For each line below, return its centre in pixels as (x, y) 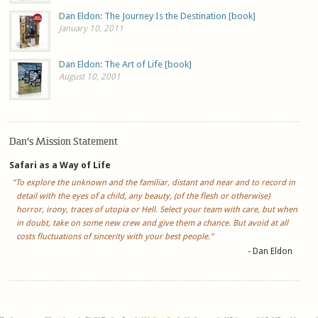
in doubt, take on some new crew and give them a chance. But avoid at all (153, 223)
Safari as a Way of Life (60, 165)
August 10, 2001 (90, 76)
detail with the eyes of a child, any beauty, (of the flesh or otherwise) (143, 196)
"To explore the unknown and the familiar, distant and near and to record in (154, 182)
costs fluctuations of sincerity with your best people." (115, 236)
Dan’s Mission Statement (64, 141)
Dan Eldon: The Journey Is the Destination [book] (158, 16)
